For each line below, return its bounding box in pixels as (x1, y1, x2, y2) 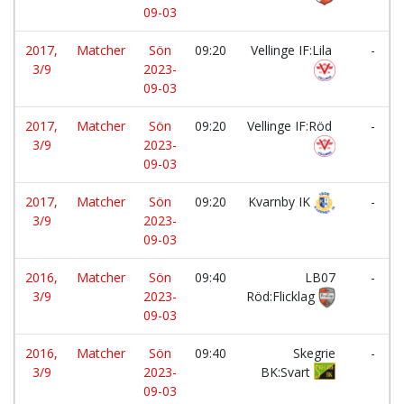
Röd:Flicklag (245, 288, 318, 305)
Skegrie (293, 344, 335, 362)
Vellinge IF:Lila (251, 41, 335, 59)
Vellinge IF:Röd (247, 117, 335, 134)
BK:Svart (261, 363, 314, 381)
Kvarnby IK (248, 193, 315, 210)
